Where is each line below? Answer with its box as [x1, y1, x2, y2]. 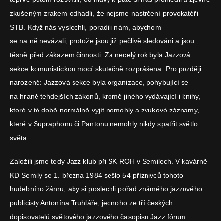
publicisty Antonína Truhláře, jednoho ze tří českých [10, 198, 173, 207]
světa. [10, 133, 29, 142]
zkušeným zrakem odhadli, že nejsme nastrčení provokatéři [10, 9, 198, 17]
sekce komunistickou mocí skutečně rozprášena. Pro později [10, 64, 201, 73]
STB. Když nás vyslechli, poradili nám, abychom [10, 23, 161, 31]
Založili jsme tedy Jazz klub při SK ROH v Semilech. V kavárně [10, 157, 208, 165]
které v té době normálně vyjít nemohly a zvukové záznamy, [10, 106, 199, 114]
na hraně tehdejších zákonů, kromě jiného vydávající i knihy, [10, 92, 201, 100]
